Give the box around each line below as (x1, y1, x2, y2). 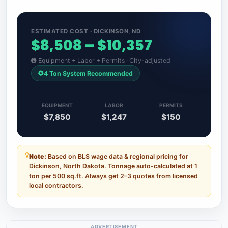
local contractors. (29, 181, 83, 189)
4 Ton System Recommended (43, 69, 133, 77)
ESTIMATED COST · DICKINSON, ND (31, 27, 140, 35)
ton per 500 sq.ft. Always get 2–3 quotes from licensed (29, 172, 198, 180)
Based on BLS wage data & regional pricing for (46, 152, 188, 160)
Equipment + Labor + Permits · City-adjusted (37, 56, 170, 65)
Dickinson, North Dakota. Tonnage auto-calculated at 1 (29, 162, 197, 170)
